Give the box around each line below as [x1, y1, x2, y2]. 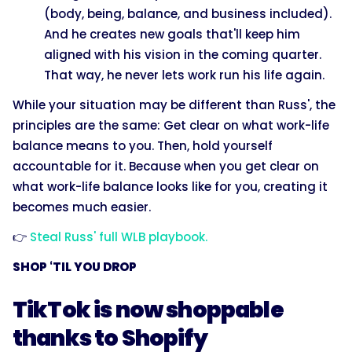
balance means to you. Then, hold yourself [13, 137, 273, 154]
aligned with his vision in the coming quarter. [44, 46, 321, 63]
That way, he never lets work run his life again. [44, 66, 324, 83]
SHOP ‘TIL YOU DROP [13, 258, 137, 275]
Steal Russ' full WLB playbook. [30, 228, 207, 245]
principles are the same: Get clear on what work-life [13, 116, 329, 134]
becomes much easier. [13, 198, 151, 215]
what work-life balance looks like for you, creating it [13, 178, 328, 195]
